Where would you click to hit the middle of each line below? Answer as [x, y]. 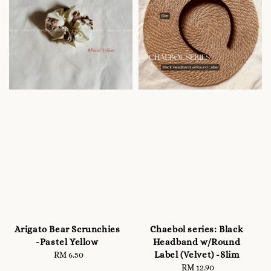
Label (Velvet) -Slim [197, 255]
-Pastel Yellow [67, 242]
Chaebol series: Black [197, 230]
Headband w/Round [197, 242]
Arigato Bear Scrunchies [67, 230]
